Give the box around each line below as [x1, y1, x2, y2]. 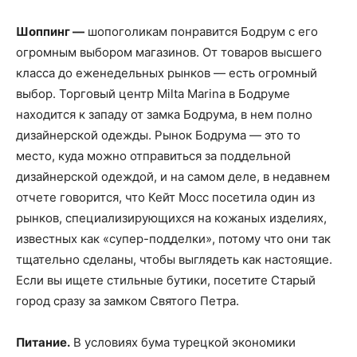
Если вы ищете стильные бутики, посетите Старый [16, 273, 316, 288]
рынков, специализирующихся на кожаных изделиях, [16, 210, 327, 226]
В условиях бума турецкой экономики [70, 335, 296, 350]
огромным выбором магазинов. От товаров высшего [16, 45, 322, 60]
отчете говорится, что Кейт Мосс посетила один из [16, 190, 315, 205]
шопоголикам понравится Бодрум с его [84, 24, 318, 39]
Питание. [16, 335, 70, 350]
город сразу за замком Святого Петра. [16, 293, 239, 308]
